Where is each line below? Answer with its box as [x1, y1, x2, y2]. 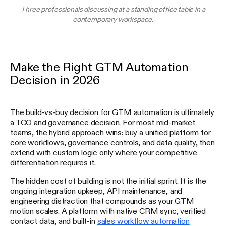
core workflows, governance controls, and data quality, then [10, 138, 215, 146]
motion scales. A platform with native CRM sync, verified [10, 206, 206, 215]
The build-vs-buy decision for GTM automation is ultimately [10, 107, 214, 116]
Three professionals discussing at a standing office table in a [21, 5, 205, 13]
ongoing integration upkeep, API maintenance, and [10, 186, 183, 195]
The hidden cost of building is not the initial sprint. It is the [10, 176, 206, 185]
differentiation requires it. [10, 158, 96, 166]
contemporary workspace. [72, 15, 154, 23]
